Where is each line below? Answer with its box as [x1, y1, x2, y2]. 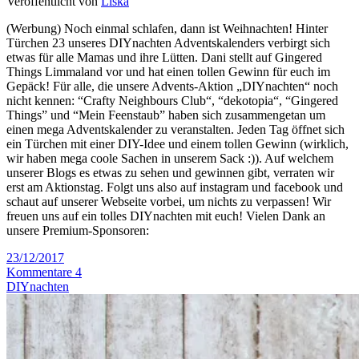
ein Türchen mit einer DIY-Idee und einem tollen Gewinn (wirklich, [6, 136, 349, 151]
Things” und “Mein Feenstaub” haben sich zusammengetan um [6, 107, 325, 122]
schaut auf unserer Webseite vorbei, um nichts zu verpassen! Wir [6, 194, 331, 208]
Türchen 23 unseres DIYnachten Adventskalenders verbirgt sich [6, 35, 330, 50]
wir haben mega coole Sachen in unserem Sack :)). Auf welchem [6, 151, 333, 165]
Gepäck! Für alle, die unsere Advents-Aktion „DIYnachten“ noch [6, 79, 338, 93]
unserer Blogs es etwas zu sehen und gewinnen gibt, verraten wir [6, 165, 334, 179]
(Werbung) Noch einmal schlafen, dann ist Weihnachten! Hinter [6, 21, 328, 35]
